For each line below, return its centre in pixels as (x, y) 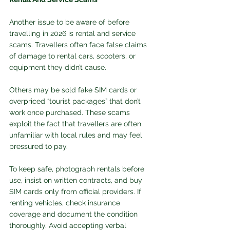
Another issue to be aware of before (70, 22)
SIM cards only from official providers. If (76, 192)
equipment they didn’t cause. (59, 68)
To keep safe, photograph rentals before (78, 169)
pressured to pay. (39, 147)
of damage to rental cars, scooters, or (73, 56)
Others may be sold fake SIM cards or (74, 90)
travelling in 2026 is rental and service (73, 34)
